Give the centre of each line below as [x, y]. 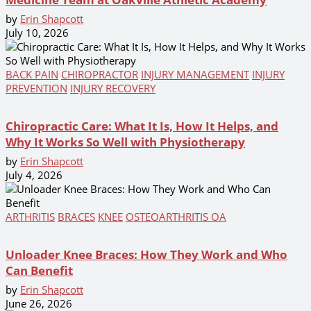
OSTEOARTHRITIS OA [176, 216]
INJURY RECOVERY [113, 88]
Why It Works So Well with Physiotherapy [125, 142]
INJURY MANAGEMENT [195, 74]
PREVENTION [36, 88]
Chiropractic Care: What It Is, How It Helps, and [142, 126]
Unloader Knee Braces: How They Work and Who [146, 254]
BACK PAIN [32, 74]
